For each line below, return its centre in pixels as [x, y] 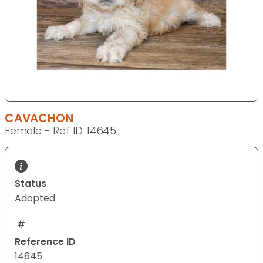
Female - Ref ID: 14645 [61, 131]
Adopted [35, 198]
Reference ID [45, 242]
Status [31, 184]
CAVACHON [39, 118]
